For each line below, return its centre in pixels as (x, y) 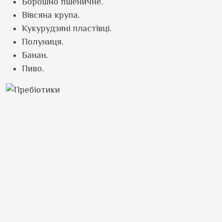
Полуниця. (43, 42)
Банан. (35, 55)
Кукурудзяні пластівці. (67, 28)
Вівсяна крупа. (51, 15)
